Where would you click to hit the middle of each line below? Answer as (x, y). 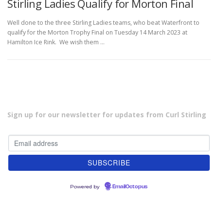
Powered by (86, 187)
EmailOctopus (130, 187)
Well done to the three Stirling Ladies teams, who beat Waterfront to (103, 22)
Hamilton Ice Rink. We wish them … (56, 42)
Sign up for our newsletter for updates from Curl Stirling (107, 115)
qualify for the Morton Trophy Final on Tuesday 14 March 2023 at (97, 32)
